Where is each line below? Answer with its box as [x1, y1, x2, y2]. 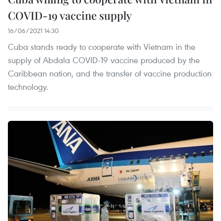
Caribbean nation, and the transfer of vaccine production [8, 68, 212, 79]
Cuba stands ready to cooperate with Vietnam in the [8, 41, 195, 53]
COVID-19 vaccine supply [8, 8, 132, 23]
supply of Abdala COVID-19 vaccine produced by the [8, 54, 200, 66]
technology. [8, 81, 48, 93]
